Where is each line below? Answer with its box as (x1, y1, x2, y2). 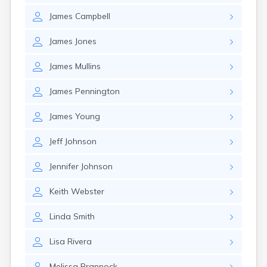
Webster (71, 186, 104, 197)
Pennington (75, 86, 120, 97)
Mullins (75, 61, 101, 72)
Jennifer (49, 161, 79, 172)
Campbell (75, 11, 110, 21)
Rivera (67, 236, 92, 247)
